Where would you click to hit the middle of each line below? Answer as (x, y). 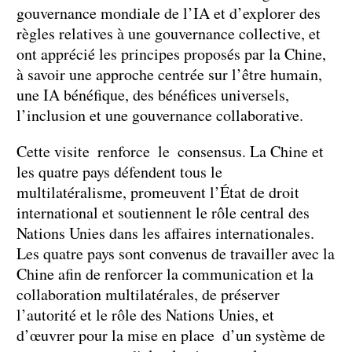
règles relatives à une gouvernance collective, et (169, 33)
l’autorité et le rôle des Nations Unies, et (145, 314)
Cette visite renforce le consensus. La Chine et (170, 151)
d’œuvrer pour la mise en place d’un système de (171, 335)
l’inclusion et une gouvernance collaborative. (160, 115)
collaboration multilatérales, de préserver (148, 294)
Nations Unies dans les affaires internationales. (165, 233)
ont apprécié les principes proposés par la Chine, (171, 53)
